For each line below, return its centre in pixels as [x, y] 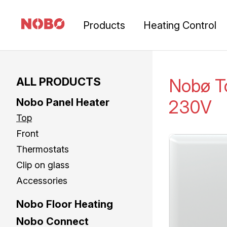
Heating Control [180, 25]
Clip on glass [43, 165]
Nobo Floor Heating [65, 204]
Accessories [42, 181]
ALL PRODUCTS [59, 82]
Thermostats [43, 149]
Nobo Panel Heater [63, 102]
